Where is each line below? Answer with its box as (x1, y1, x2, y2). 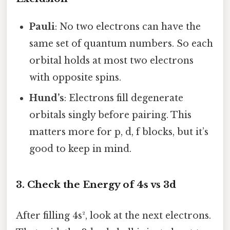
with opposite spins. (29, 71, 122, 83)
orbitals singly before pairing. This (29, 109, 192, 121)
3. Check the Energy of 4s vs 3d (16, 179, 176, 191)
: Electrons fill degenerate (64, 92, 184, 104)
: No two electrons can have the (55, 21, 201, 32)
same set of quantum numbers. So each (29, 37, 214, 49)
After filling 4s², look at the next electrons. (16, 209, 211, 221)
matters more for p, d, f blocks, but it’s (29, 126, 209, 138)
